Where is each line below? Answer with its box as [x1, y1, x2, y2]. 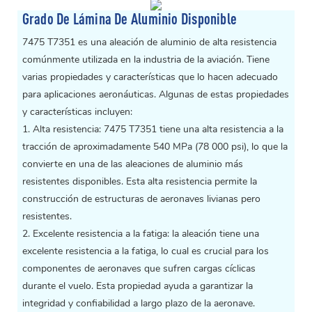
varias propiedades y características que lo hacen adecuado [22, 70, 278, 84]
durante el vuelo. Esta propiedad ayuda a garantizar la [22, 279, 253, 293]
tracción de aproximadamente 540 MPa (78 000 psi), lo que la [22, 140, 288, 154]
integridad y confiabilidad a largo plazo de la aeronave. [22, 297, 255, 311]
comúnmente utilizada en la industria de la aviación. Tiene [22, 53, 270, 67]
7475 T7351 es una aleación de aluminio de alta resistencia [22, 36, 276, 49]
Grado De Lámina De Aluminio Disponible [22, 10, 237, 28]
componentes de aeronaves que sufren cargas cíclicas [22, 262, 256, 276]
